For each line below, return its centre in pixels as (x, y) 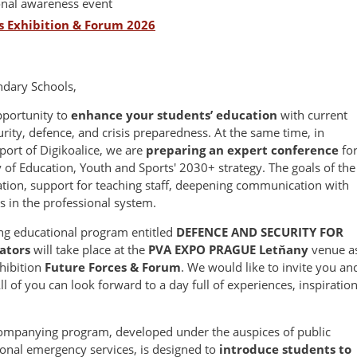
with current (312, 115)
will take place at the (89, 249)
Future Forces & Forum (113, 267)
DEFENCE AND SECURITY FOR (260, 231)
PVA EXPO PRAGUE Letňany (228, 249)
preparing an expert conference (242, 150)
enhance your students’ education (174, 115)
